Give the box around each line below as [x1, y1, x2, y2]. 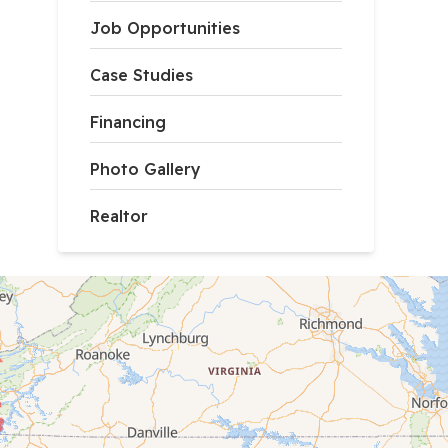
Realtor [90, 206, 149, 227]
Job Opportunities [90, 18, 241, 39]
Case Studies [90, 65, 194, 86]
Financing [90, 112, 167, 133]
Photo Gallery [90, 159, 202, 180]
